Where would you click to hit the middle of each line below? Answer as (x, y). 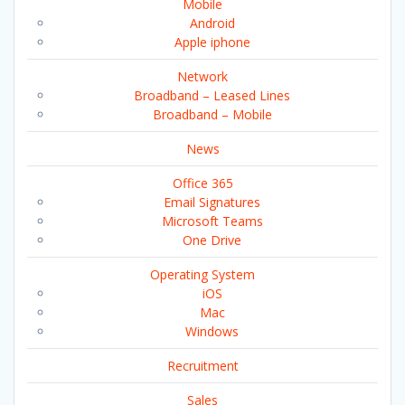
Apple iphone (212, 42)
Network (202, 76)
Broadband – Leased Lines (212, 95)
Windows (212, 331)
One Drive (212, 240)
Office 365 (202, 183)
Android (212, 23)
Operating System (202, 274)
